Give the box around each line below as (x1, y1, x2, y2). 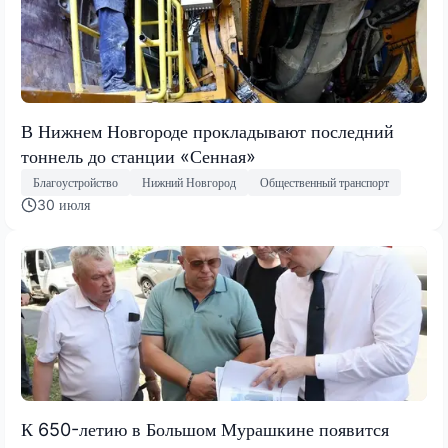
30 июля (37, 196, 90, 214)
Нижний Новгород (142, 174, 236, 190)
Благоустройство (33, 174, 118, 190)
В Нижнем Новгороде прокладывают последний (21, 121, 394, 143)
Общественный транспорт (260, 174, 389, 190)
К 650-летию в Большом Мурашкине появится (21, 419, 389, 441)
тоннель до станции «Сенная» (21, 146, 256, 168)
